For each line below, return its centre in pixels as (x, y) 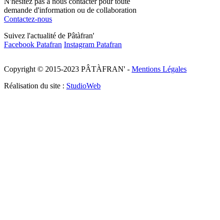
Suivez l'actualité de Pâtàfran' (49, 35)
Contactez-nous (28, 19)
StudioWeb (83, 85)
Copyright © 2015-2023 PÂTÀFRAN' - (68, 69)
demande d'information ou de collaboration (70, 10)
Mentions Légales (159, 69)
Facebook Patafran (33, 44)
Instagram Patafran (93, 44)
